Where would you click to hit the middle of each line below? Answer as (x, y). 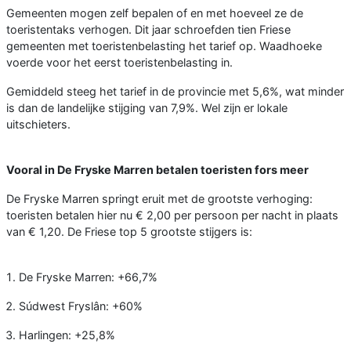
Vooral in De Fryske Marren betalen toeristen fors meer (157, 169)
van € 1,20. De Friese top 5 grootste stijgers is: (129, 231)
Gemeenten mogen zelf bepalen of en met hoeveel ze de (155, 13)
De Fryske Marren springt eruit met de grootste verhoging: (159, 198)
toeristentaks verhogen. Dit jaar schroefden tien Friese (148, 29)
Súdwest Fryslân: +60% (81, 306)
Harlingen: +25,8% (67, 335)
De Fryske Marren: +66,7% (88, 277)
